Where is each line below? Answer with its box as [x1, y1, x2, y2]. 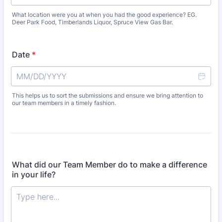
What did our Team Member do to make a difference [12, 160, 207, 169]
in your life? [12, 169, 55, 179]
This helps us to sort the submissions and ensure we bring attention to [12, 92, 203, 99]
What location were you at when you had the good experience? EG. [12, 11, 197, 18]
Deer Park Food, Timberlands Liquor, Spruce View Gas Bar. [12, 18, 173, 26]
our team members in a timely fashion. [12, 99, 116, 107]
